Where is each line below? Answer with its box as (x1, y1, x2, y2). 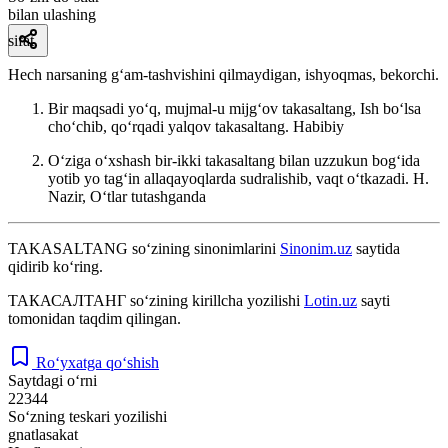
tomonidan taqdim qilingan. (8, 309, 181, 327)
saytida (352, 239, 400, 257)
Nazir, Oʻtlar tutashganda (48, 187, 206, 205)
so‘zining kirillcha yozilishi (126, 291, 304, 309)
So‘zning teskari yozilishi (8, 407, 167, 425)
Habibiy (293, 117, 344, 135)
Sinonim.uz (280, 239, 352, 257)
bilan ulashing (8, 5, 96, 23)
